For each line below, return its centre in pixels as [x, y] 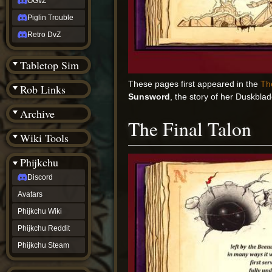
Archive [37, 114]
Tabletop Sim [49, 65]
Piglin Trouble [50, 18]
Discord [40, 177]
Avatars [30, 194]
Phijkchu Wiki [40, 211]
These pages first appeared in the [195, 84]
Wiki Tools [44, 138]
